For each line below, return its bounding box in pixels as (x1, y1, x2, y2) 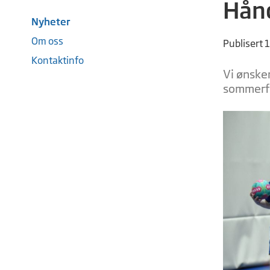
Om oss (31, 34, 63, 47)
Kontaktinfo (31, 54, 84, 66)
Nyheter (31, 15, 71, 28)
